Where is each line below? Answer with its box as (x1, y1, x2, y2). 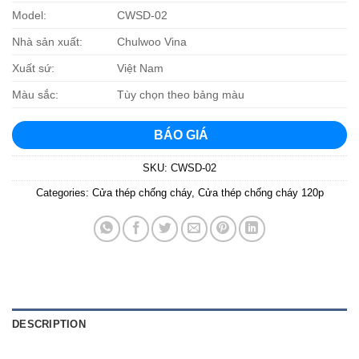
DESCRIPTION (12, 317, 86, 330)
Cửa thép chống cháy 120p (197, 186, 324, 199)
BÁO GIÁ (151, 127, 208, 142)
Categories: (35, 186, 92, 199)
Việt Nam (117, 61, 164, 75)
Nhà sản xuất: (12, 34, 83, 48)
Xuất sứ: (12, 61, 54, 75)
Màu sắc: (12, 87, 58, 101)
